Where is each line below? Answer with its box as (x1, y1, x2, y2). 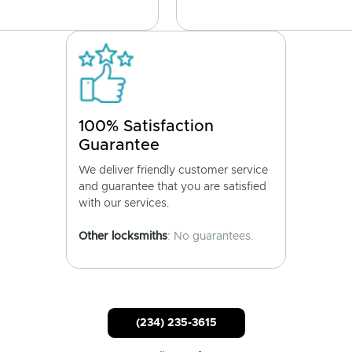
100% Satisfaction (79, 119, 214, 134)
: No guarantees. (167, 231, 254, 242)
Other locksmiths (79, 231, 167, 242)
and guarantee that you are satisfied (79, 181, 266, 192)
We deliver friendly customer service (79, 165, 268, 176)
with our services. (79, 198, 170, 209)
